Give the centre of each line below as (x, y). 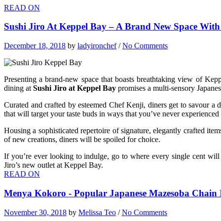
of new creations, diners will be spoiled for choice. (82, 140)
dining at (18, 88)
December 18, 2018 (35, 46)
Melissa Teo (97, 212)
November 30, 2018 (35, 212)
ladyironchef (97, 46)
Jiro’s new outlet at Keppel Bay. (54, 165)
